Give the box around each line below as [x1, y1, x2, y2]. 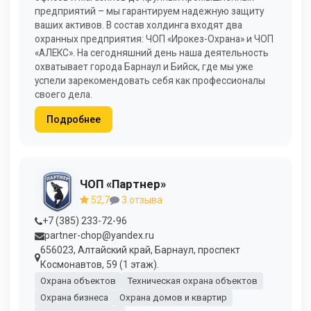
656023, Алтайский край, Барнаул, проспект [40, 244, 240, 256]
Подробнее [46, 113, 101, 125]
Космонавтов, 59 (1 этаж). [40, 259, 159, 271]
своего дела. [35, 89, 92, 101]
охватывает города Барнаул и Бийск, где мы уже [35, 61, 253, 73]
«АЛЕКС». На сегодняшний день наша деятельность [35, 47, 269, 59]
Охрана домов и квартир [119, 292, 227, 303]
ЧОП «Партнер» [80, 176, 166, 191]
